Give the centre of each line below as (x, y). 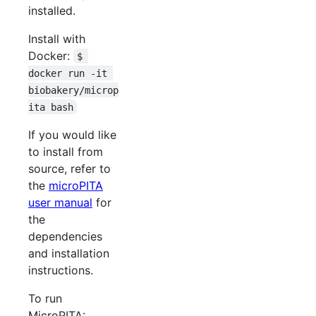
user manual (60, 202)
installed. (52, 10)
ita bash (51, 107)
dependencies (65, 236)
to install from (66, 151)
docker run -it (71, 73)
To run (45, 298)
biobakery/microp (73, 90)
